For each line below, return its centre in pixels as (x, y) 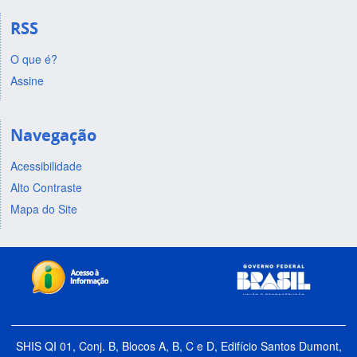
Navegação (53, 135)
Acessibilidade (46, 165)
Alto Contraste (46, 187)
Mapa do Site (43, 208)
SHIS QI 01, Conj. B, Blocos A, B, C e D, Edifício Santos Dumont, (178, 346)
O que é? (33, 59)
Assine (27, 80)
